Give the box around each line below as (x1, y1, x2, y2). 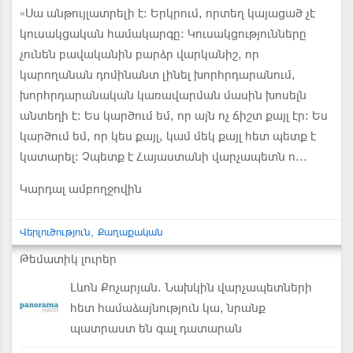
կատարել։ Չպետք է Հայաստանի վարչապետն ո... (20, 148, 307, 165)
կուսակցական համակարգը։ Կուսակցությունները (20, 25, 307, 42)
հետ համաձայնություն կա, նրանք (70, 299, 266, 316)
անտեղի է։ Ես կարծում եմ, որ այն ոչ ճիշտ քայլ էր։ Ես (20, 107, 328, 124)
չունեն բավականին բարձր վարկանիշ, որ (20, 46, 259, 62)
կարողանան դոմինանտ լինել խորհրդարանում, (20, 66, 295, 83)
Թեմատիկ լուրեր (20, 251, 117, 267)
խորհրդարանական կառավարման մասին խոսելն (20, 87, 307, 103)
